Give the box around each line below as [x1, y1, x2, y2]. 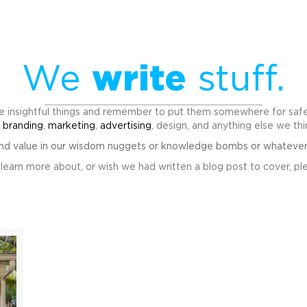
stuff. [186, 62, 285, 97]
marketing [47, 121, 95, 131]
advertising [99, 121, 151, 131]
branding [2, 121, 43, 131]
